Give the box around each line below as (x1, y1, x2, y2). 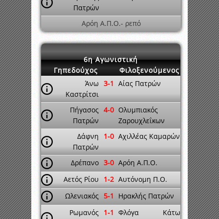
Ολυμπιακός (118, 105, 158, 114)
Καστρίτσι (66, 89, 99, 99)
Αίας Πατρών (118, 79, 161, 88)
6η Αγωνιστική (84, 55, 138, 64)
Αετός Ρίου (64, 175, 99, 184)
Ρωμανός (69, 208, 99, 217)
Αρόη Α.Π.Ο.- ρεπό (81, 19, 141, 28)
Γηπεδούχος (54, 66, 98, 75)
